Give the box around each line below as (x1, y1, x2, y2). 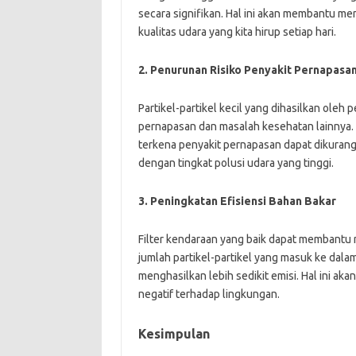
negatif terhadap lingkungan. (137, 287, 280, 300)
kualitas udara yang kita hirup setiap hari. (137, 25, 336, 38)
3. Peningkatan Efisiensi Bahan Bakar (137, 194, 336, 207)
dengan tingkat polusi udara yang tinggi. (137, 156, 334, 169)
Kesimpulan (137, 326, 210, 341)
